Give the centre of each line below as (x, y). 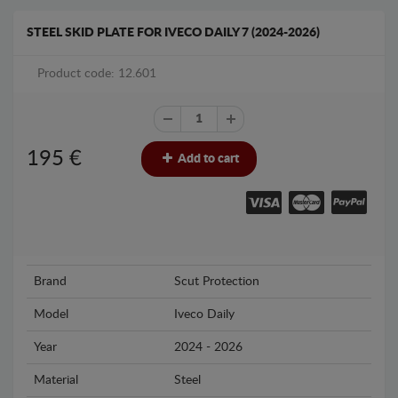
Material (56, 380)
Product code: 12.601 (97, 73)
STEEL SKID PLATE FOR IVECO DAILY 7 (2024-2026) (173, 32)
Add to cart (207, 159)
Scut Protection (217, 282)
